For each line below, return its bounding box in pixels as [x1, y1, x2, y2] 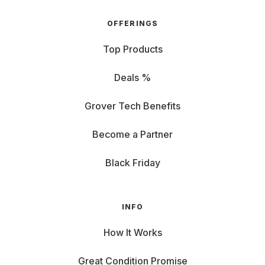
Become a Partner [92, 128, 173, 140]
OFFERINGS [106, 19, 159, 28]
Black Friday [105, 157, 160, 169]
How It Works [103, 227, 162, 238]
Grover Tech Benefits [85, 100, 180, 112]
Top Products [102, 43, 163, 55]
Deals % [114, 72, 151, 83]
